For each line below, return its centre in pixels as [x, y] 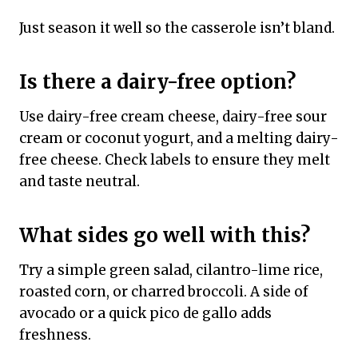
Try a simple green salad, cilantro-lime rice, [171, 270]
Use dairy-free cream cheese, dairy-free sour [173, 117]
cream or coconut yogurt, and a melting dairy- [179, 138]
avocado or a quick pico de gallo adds [145, 313]
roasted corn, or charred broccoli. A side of [164, 292]
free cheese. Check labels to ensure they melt [175, 160]
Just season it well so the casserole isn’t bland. [177, 28]
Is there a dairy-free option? [157, 82]
